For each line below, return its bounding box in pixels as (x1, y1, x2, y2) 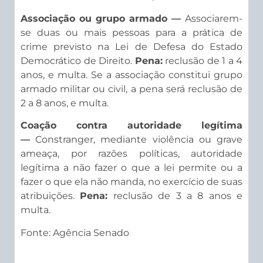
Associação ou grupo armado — (21, 13, 185, 24)
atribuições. (21, 190, 80, 202)
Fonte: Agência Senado (21, 227, 129, 238)
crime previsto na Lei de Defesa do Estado (21, 41, 242, 52)
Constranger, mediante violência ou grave (30, 134, 242, 146)
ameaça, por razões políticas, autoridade (21, 148, 242, 160)
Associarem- (185, 13, 242, 24)
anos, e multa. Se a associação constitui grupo (21, 69, 242, 80)
